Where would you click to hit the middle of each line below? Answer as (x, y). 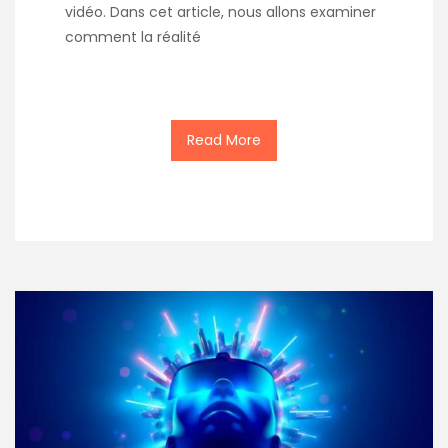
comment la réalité (133, 37)
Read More (224, 140)
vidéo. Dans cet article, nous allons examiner (220, 12)
